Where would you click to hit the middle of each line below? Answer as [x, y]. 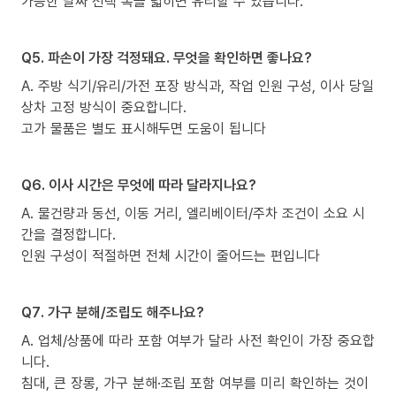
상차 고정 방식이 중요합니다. [104, 107]
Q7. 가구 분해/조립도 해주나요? [113, 312]
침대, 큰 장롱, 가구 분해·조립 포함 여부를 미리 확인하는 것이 [195, 382]
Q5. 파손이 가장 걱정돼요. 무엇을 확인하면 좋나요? [167, 57]
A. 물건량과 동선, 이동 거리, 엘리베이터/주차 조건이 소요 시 [193, 213]
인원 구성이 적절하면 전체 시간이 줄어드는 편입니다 [171, 255]
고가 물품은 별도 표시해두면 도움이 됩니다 [144, 128]
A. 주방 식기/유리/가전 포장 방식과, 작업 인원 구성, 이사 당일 [198, 85]
